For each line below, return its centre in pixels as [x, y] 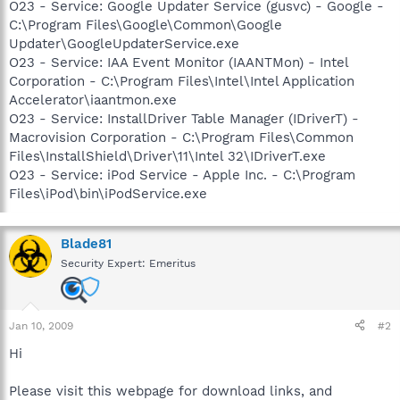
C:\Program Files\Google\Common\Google [146, 25]
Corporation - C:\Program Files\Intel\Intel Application [182, 81]
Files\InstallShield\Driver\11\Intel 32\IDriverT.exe [167, 156]
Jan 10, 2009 [41, 325]
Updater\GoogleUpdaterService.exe [124, 43]
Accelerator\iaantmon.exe [93, 100]
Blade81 [86, 243]
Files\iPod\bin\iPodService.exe [108, 193]
